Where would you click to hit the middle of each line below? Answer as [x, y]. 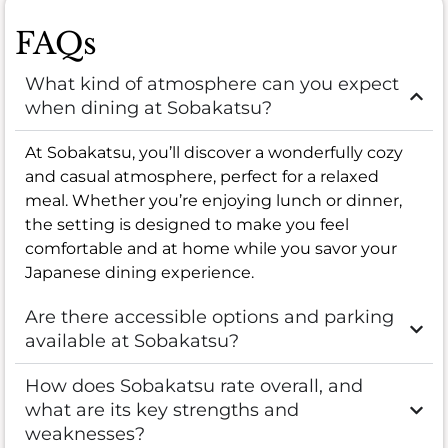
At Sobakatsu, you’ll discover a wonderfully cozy [214, 153]
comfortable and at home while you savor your [211, 249]
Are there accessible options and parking [209, 317]
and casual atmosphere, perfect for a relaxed [202, 177]
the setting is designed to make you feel [187, 225]
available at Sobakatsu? [132, 341]
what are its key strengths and [162, 410]
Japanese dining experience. [139, 273]
